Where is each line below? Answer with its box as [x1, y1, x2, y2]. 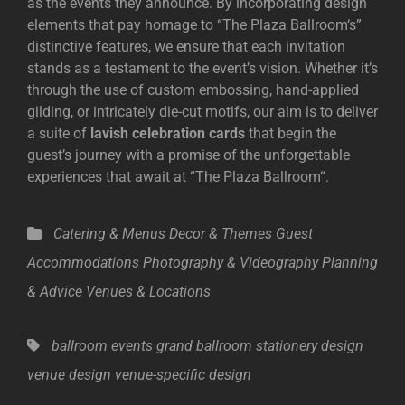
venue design [27, 366, 111, 384]
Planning [322, 254, 378, 272]
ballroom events [52, 337, 153, 355]
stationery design [256, 337, 363, 355]
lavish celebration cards [90, 125, 245, 143]
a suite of [27, 125, 90, 143]
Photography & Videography [143, 254, 318, 272]
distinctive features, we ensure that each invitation [27, 38, 345, 56]
